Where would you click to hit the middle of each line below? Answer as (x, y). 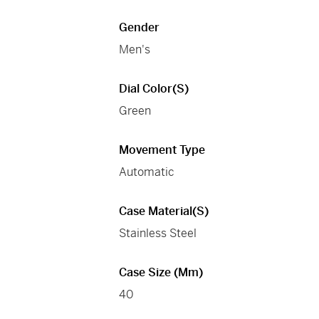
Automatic (147, 172)
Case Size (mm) (161, 273)
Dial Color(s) (154, 89)
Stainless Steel (158, 234)
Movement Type (162, 150)
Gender (140, 28)
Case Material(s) (164, 211)
